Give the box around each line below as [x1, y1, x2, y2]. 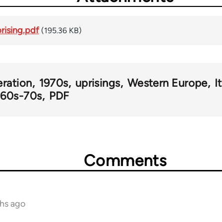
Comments [84, 151, 167, 170]
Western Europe [127, 76, 208, 90]
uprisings [75, 76, 120, 90]
